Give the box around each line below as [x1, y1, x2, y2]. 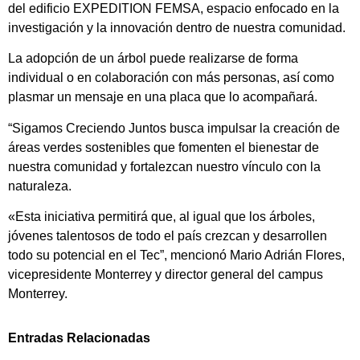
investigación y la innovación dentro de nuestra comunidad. [8, 21, 346, 35]
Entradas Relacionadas [8, 330, 150, 345]
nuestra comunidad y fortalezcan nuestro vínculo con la [8, 159, 321, 174]
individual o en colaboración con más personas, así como [8, 71, 334, 85]
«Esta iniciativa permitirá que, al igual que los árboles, [8, 210, 315, 224]
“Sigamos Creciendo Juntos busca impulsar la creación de [8, 121, 340, 135]
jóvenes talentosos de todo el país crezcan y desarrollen [8, 229, 327, 243]
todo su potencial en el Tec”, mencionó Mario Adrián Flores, [8, 248, 345, 263]
